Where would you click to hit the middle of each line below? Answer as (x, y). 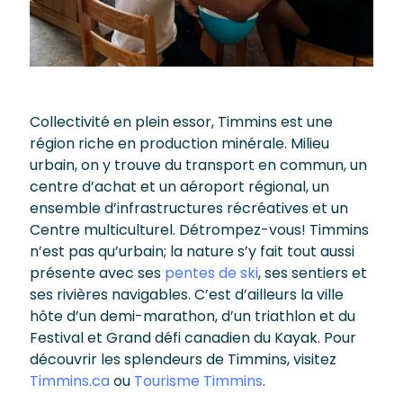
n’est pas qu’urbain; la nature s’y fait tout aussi (192, 251)
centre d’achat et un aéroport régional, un (179, 187)
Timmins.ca (70, 381)
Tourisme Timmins (198, 381)
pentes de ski (211, 273)
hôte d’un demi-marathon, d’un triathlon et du (193, 316)
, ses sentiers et (313, 273)
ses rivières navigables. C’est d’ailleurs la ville (187, 295)
